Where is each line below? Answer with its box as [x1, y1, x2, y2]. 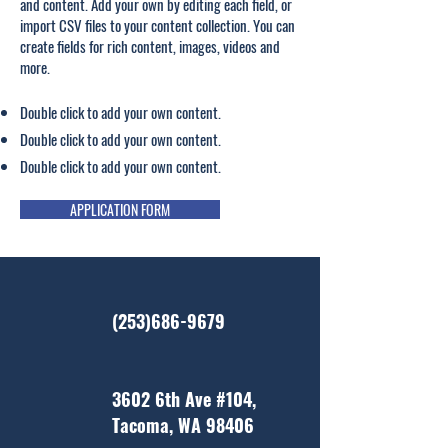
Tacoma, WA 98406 [112, 412, 254, 438]
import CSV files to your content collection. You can [20, 14, 295, 36]
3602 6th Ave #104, [112, 386, 256, 412]
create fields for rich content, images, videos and [20, 35, 280, 57]
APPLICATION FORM [70, 199, 170, 220]
